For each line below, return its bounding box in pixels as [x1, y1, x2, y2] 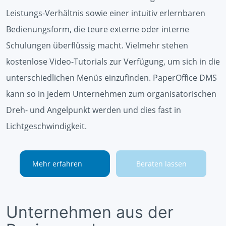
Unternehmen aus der [6, 202, 174, 222]
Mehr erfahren [32, 158, 82, 168]
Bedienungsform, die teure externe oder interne [6, 23, 189, 35]
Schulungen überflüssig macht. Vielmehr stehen [6, 39, 188, 51]
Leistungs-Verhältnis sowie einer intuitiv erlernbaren [6, 7, 205, 19]
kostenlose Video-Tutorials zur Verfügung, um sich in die [6, 55, 220, 67]
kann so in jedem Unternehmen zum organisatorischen [6, 88, 216, 99]
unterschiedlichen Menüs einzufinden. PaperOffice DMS [6, 72, 217, 83]
